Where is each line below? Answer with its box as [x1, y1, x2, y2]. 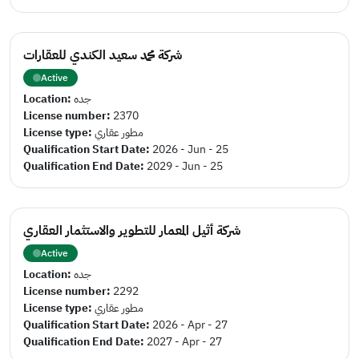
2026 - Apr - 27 [152, 317, 228, 333]
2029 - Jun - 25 [147, 158, 223, 175]
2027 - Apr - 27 [147, 333, 222, 350]
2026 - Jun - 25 [152, 141, 228, 158]
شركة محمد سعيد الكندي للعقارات [23, 46, 182, 65]
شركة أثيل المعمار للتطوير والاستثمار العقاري [23, 221, 240, 240]
